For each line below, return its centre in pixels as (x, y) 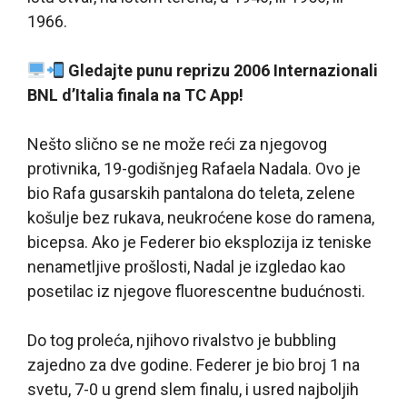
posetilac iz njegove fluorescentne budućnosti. (196, 292)
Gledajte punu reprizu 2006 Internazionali (223, 71)
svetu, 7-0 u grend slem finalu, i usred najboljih (193, 390)
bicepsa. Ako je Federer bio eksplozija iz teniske (199, 243)
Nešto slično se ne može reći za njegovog (177, 144)
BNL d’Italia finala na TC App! (135, 95)
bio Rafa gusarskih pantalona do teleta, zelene (191, 194)
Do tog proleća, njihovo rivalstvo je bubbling (182, 341)
